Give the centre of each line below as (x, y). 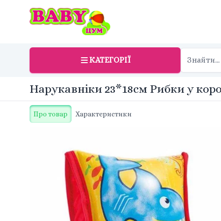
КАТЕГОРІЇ (110, 60)
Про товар (51, 114)
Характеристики (104, 114)
